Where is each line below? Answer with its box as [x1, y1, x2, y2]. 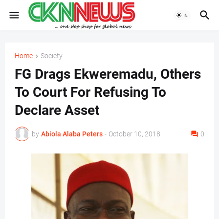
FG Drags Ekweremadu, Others [15, 66, 201, 83]
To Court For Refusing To [15, 84, 166, 101]
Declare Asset [15, 102, 99, 119]
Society [41, 52, 63, 60]
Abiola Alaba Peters [41, 130, 103, 138]
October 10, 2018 [109, 130, 160, 138]
